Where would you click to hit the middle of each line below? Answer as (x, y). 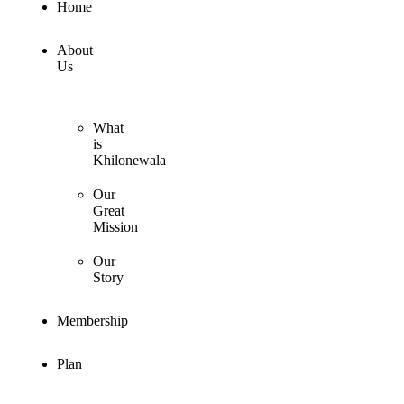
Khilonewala (129, 161)
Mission (115, 227)
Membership (92, 321)
